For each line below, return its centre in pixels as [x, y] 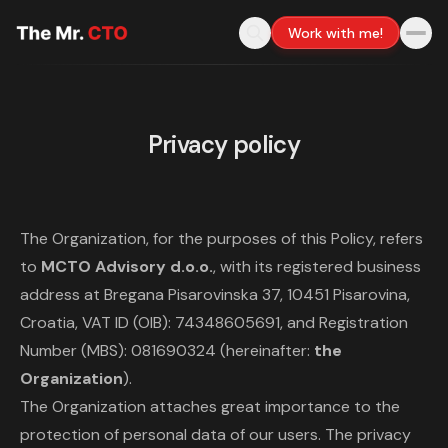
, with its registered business [317, 266]
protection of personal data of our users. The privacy [215, 434]
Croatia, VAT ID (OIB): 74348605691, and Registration [214, 322]
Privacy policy [224, 144]
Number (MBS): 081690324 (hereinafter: [167, 350]
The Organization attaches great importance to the [210, 406]
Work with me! [335, 33]
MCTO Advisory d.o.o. [127, 266]
